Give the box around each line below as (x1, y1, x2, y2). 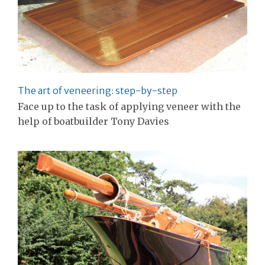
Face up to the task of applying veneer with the (18, 100, 241, 112)
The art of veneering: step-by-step (18, 84, 177, 96)
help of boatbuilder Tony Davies (18, 115, 169, 127)
